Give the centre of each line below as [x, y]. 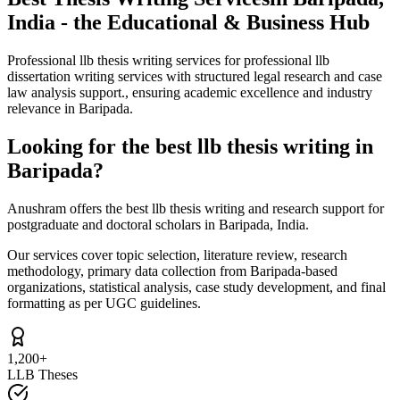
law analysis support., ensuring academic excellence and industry [190, 92]
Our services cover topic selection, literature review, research [177, 254]
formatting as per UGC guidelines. [104, 303]
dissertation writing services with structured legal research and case [195, 76]
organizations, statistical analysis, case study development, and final [196, 287]
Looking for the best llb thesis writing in [190, 146]
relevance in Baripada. [70, 108]
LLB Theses [42, 374]
